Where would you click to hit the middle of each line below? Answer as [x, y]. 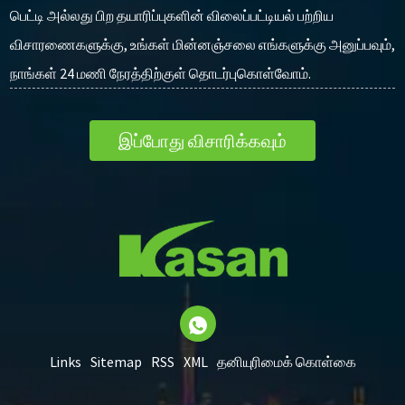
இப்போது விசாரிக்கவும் [202, 141]
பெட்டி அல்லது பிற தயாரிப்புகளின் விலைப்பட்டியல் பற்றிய [171, 16]
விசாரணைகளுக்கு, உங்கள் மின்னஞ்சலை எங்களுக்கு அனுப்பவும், [202, 45]
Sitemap [116, 362]
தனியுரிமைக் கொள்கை [286, 362]
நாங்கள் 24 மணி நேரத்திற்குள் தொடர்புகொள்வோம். [160, 74]
